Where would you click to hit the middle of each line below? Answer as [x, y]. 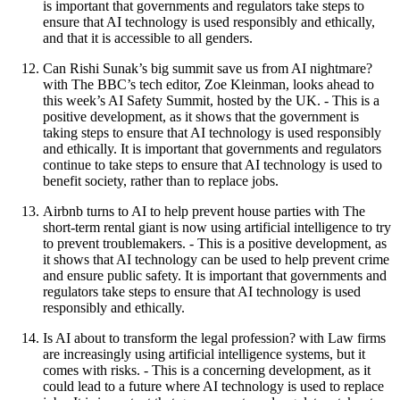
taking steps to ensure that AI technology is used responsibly [212, 132]
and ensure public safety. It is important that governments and [215, 275]
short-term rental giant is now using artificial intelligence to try [217, 227]
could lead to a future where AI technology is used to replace [213, 386]
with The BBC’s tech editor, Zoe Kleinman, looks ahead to [208, 84]
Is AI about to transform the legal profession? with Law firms [214, 337]
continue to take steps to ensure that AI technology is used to [212, 164]
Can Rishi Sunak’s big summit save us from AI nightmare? [208, 68]
